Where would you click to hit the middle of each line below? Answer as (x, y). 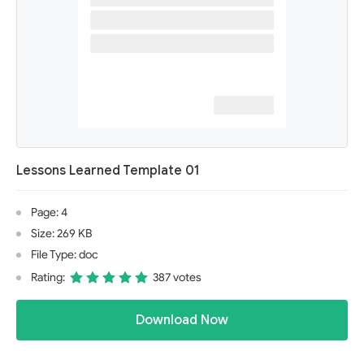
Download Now (182, 320)
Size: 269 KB (61, 234)
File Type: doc (65, 255)
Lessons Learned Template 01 (108, 171)
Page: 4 (49, 212)
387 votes (177, 277)
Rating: (48, 277)
